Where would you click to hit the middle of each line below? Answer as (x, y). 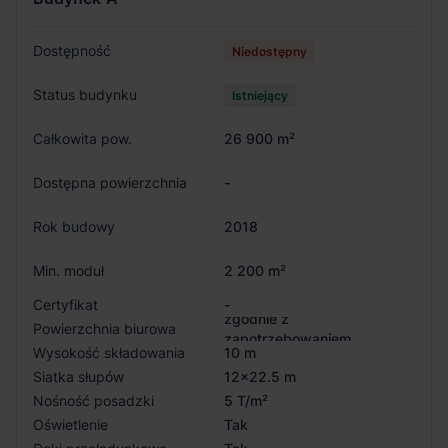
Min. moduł (68, 271)
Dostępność (72, 51)
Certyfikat (65, 305)
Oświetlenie (70, 425)
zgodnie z (256, 319)
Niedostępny (269, 52)
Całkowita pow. (82, 139)
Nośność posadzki (93, 401)
